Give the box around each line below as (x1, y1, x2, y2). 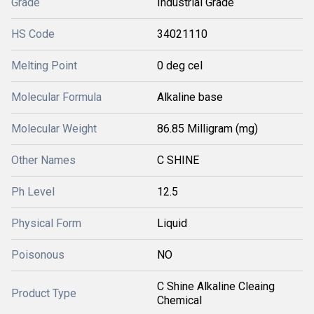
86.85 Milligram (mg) (157, 122, 258, 135)
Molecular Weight (11, 122, 97, 135)
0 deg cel (157, 59, 203, 72)
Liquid (157, 217, 187, 230)
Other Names (11, 153, 76, 167)
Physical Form (11, 217, 81, 230)
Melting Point (11, 59, 77, 72)
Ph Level (11, 185, 55, 198)
